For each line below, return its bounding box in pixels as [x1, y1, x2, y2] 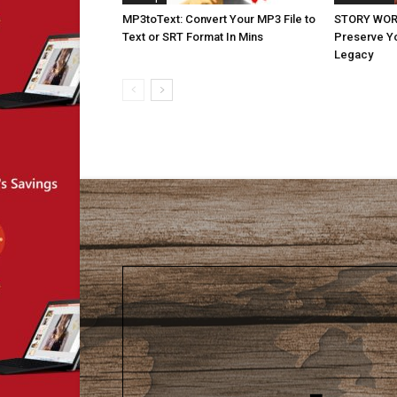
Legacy [334, 48, 373, 61]
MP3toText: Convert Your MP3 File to [122, 12, 315, 26]
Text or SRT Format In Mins [122, 30, 263, 43]
